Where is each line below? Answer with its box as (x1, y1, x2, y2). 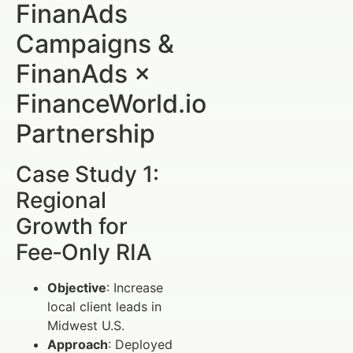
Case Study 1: (16, 161, 159, 188)
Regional (16, 187, 106, 214)
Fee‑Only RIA (16, 239, 152, 266)
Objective (47, 280, 106, 296)
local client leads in (47, 299, 162, 315)
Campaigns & (16, 28, 174, 60)
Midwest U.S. (47, 318, 124, 334)
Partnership (16, 118, 155, 150)
